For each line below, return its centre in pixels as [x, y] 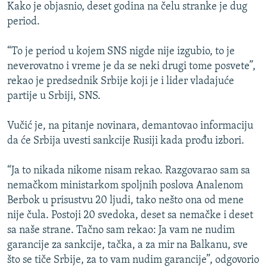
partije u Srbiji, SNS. [54, 97]
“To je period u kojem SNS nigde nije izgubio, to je [121, 52]
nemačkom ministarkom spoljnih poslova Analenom [125, 186]
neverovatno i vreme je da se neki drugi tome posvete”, [131, 67]
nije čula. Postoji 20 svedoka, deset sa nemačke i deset [130, 216]
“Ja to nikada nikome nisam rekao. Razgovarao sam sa [129, 171]
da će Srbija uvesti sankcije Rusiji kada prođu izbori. [126, 141]
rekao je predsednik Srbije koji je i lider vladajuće [121, 82]
